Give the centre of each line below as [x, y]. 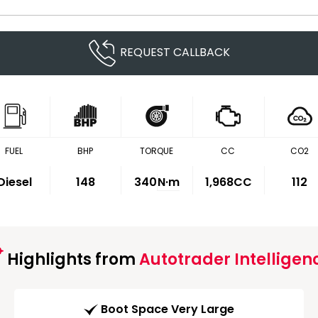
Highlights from [71, 259]
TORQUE [157, 151]
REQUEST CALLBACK [175, 53]
